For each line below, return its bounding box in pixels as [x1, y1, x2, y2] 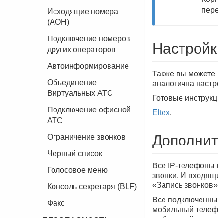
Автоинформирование [47, 62, 129, 70]
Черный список [47, 149, 102, 158]
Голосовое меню [47, 166, 108, 174]
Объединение [47, 78, 97, 87]
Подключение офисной [47, 106, 131, 114]
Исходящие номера [47, 7, 118, 16]
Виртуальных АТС [47, 89, 113, 97]
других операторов [47, 45, 116, 54]
